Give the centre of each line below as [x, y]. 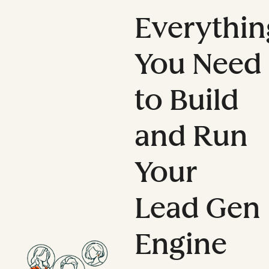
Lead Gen [197, 207]
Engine [180, 243]
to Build [186, 99]
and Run [191, 135]
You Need [198, 63]
